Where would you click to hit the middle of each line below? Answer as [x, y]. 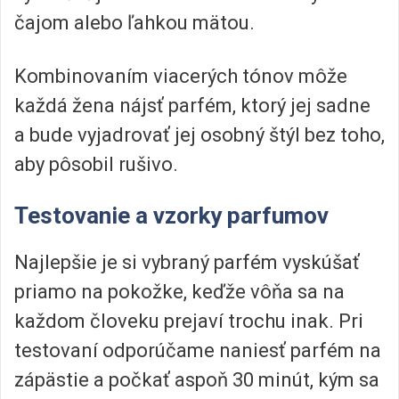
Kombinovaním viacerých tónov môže [181, 76]
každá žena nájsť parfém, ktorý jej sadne [192, 105]
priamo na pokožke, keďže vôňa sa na [179, 292]
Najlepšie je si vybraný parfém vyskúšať [187, 263]
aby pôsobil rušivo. [96, 164]
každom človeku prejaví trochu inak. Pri [189, 322]
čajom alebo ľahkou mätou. [134, 23]
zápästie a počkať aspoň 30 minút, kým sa [197, 380]
